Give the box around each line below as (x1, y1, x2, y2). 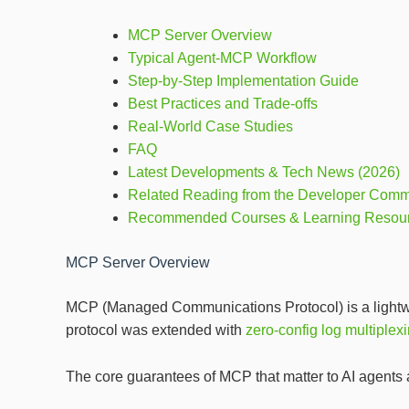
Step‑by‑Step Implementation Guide (128, 73, 359, 89)
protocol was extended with (66, 322, 246, 339)
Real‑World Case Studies (128, 119, 293, 135)
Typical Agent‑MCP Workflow (128, 50, 317, 67)
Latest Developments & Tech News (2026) (128, 164, 400, 181)
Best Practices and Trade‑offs (128, 96, 318, 112)
